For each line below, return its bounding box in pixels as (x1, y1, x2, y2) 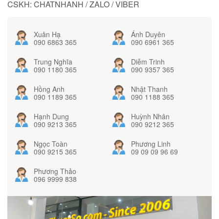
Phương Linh (131, 138, 171, 149)
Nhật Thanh (131, 84, 168, 94)
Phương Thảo (33, 166, 76, 176)
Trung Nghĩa (33, 57, 72, 67)
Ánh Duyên (131, 29, 165, 40)
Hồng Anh (33, 84, 65, 94)
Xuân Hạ (33, 29, 61, 40)
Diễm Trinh (131, 57, 165, 67)
